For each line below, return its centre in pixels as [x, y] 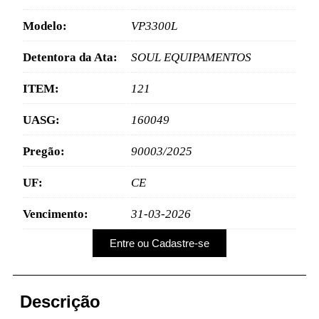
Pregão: [43, 152]
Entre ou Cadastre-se [159, 243]
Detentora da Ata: [70, 58]
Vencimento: [55, 214]
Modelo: [45, 26]
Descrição [60, 301]
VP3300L [154, 26]
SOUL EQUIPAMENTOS [191, 58]
